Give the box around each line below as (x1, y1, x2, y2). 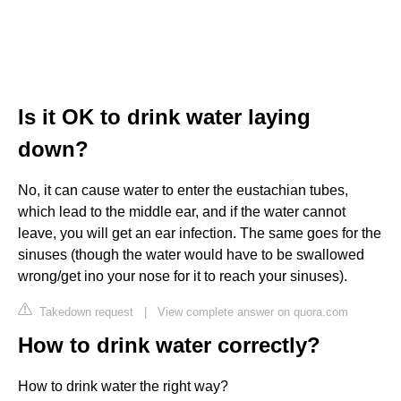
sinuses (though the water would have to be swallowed (18, 246, 364, 262)
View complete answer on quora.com (158, 304, 348, 319)
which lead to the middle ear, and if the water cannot (18, 203, 346, 219)
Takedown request (36, 304, 133, 319)
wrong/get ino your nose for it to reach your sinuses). (18, 268, 347, 284)
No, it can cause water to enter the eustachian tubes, (18, 182, 348, 198)
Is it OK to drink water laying (18, 104, 311, 129)
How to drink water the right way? (18, 378, 228, 394)
